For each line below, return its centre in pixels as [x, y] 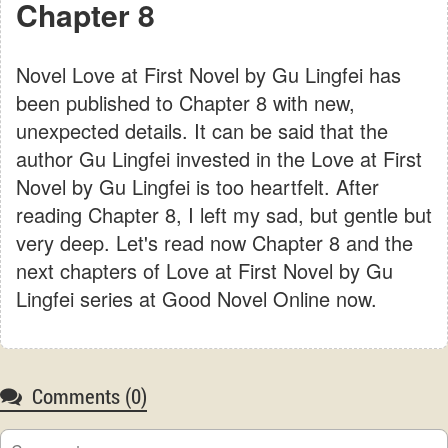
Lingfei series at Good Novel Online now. [196, 298]
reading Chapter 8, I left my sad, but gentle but [224, 214]
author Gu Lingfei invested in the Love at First [219, 158]
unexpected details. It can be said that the [202, 130]
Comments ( [81, 396]
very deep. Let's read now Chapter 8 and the [214, 242]
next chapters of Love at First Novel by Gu [204, 270]
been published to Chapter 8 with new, [185, 102]
